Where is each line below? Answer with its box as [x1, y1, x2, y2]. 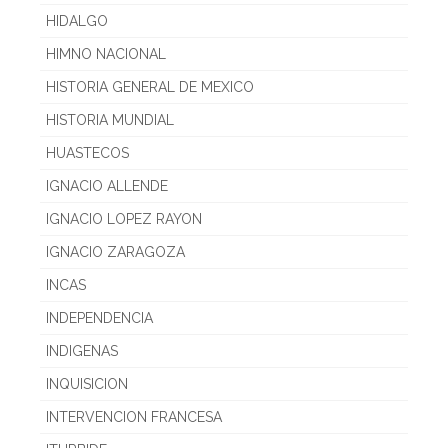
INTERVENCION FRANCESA [46, 409, 222, 426]
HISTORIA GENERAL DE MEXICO [46, 79, 254, 96]
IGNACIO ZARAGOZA [46, 244, 185, 261]
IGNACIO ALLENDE [46, 178, 168, 195]
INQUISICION [46, 376, 128, 393]
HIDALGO [46, 13, 108, 30]
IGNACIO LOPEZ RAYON [46, 211, 202, 228]
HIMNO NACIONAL [46, 46, 166, 63]
